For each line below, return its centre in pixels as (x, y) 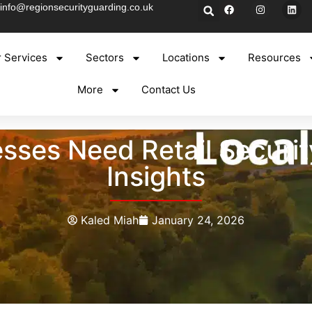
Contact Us (168, 90)
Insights (156, 176)
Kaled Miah (110, 220)
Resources (275, 58)
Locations (186, 58)
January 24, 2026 (198, 220)
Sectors (105, 58)
